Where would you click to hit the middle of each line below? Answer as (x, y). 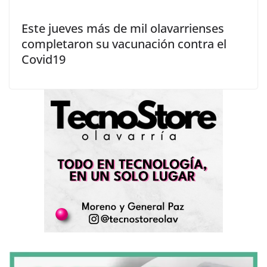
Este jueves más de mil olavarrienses (123, 28)
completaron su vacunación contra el (124, 44)
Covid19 (44, 59)
